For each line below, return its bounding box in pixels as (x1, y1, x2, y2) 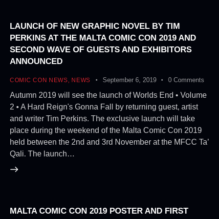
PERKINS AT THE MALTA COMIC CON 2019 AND (10, 33, 196, 43)
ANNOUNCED (10, 56, 63, 66)
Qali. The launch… (10, 150, 75, 158)
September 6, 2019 (102, 76, 156, 84)
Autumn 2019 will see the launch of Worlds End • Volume (10, 91, 207, 100)
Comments (173, 76, 204, 84)
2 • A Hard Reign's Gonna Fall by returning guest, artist (10, 103, 198, 111)
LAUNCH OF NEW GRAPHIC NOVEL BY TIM (10, 21, 180, 31)
